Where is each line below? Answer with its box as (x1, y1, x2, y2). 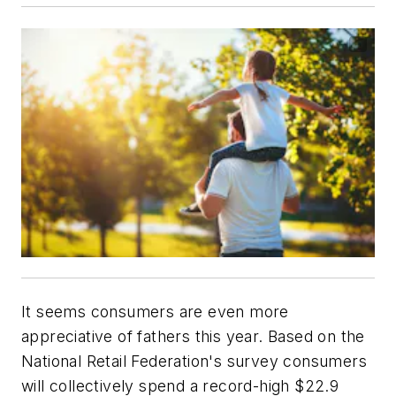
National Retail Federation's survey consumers (21, 352, 367, 371)
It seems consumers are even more (21, 302, 289, 322)
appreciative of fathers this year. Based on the (21, 327, 365, 346)
